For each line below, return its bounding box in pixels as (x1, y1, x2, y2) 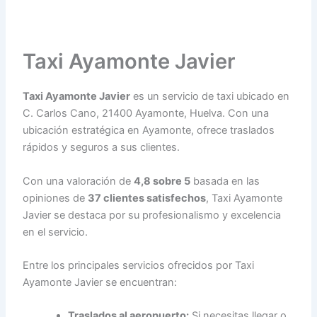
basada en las (190, 174, 260, 188)
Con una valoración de (23, 174, 134, 188)
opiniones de (23, 191, 88, 204)
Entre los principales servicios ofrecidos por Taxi (23, 258, 255, 272)
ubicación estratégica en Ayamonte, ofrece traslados (23, 124, 275, 137)
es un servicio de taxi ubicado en (130, 90, 290, 103)
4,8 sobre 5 (134, 174, 191, 188)
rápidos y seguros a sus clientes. (23, 141, 180, 154)
